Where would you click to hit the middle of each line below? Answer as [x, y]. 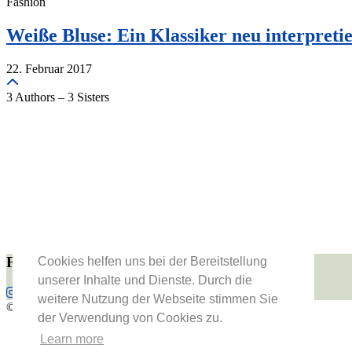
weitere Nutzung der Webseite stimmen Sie [158, 299]
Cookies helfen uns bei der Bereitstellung [152, 262]
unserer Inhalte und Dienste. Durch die [145, 280]
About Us [62, 333]
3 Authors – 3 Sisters [58, 97]
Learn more [72, 339]
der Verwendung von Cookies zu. [130, 318]
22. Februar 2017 [49, 68]
